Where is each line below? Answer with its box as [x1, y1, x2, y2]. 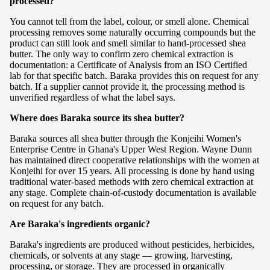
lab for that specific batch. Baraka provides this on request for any [10, 70, 259, 81]
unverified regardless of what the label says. [10, 92, 175, 102]
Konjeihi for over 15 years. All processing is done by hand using [10, 165, 254, 176]
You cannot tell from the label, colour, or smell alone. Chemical [10, 16, 249, 27]
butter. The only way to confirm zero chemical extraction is [10, 48, 233, 59]
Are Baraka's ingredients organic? [10, 218, 150, 229]
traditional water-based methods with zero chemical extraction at [10, 176, 253, 187]
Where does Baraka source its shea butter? [10, 112, 184, 123]
